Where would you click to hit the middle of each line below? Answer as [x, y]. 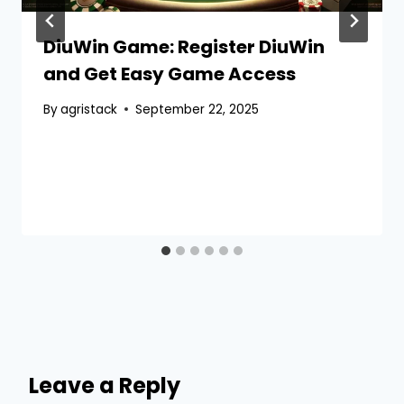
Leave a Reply [105, 386]
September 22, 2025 [197, 109]
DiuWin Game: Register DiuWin [184, 47]
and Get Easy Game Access [170, 74]
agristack [89, 109]
